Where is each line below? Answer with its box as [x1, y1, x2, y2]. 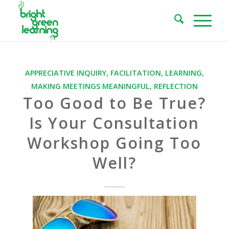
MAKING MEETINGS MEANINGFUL [31, 81, 150, 91]
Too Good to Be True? [22, 93, 206, 113]
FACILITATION [110, 68, 161, 78]
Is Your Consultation [29, 112, 200, 133]
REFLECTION [153, 81, 198, 91]
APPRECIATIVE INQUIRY [25, 68, 106, 78]
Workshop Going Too [27, 132, 202, 153]
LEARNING [165, 68, 202, 78]
